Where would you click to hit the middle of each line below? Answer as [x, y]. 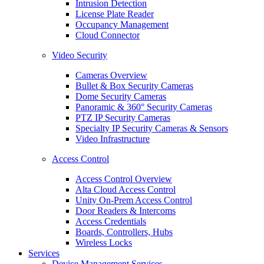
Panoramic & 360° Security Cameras [144, 107]
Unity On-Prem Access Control [134, 200]
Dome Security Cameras [121, 96]
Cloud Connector [108, 35]
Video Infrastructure [113, 139]
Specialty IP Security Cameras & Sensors [152, 128]
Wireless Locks [104, 242]
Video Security [80, 55]
